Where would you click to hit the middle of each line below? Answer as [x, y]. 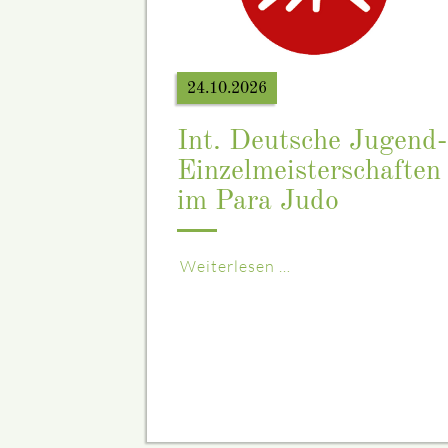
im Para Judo [258, 202]
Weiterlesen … [235, 266]
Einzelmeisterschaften [309, 172]
